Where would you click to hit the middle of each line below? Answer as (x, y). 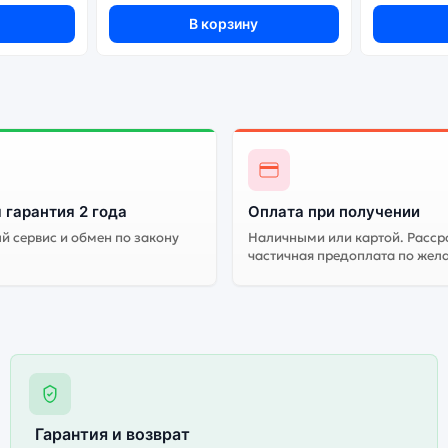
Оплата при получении (333, 211)
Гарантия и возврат (113, 433)
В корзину (224, 23)
